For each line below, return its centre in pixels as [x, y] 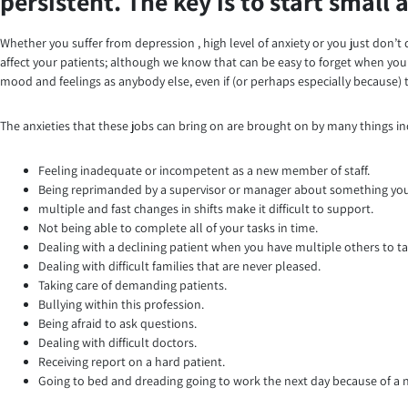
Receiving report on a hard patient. [132, 361]
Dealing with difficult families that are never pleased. [179, 265]
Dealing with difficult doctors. [117, 342]
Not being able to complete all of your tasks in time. [178, 227]
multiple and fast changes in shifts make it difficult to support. [206, 208]
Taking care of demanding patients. [133, 285]
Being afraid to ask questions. [117, 323]
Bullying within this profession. [121, 304]
